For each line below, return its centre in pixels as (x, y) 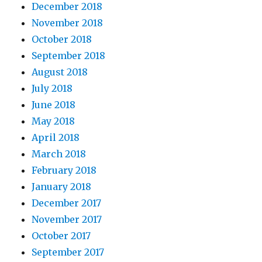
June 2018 (54, 105)
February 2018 (64, 170)
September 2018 (69, 56)
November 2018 (68, 23)
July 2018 (52, 88)
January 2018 (62, 187)
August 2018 (60, 72)
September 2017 (68, 252)
